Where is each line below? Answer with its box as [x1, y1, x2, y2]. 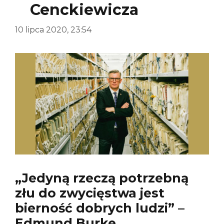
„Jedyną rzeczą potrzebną [15, 170, 188, 186]
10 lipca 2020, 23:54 [15, 24, 91, 34]
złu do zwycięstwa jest [15, 185, 164, 201]
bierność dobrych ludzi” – [15, 200, 184, 216]
